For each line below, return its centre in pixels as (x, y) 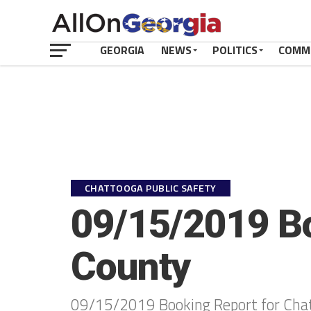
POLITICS (235, 50)
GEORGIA (122, 50)
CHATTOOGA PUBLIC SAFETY (151, 188)
